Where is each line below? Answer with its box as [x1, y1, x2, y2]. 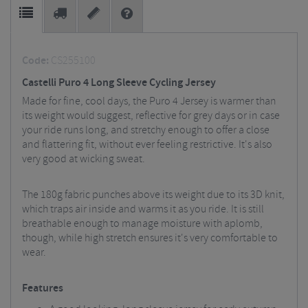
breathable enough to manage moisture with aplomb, [22, 217, 263, 231]
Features [22, 281, 63, 296]
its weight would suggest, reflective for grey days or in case [22, 109, 280, 123]
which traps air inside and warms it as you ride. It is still [22, 202, 264, 217]
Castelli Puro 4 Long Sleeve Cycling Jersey [22, 76, 216, 90]
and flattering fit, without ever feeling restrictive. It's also [22, 137, 272, 152]
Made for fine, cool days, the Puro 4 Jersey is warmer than [22, 94, 276, 109]
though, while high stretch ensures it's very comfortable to [22, 231, 278, 245]
